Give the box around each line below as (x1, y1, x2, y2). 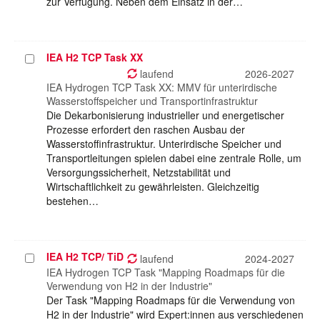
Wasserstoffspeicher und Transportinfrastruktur (46, 94, 258, 109)
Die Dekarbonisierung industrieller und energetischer (46, 108, 284, 123)
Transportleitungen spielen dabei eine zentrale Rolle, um (46, 151, 301, 166)
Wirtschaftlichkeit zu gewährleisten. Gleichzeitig (46, 179, 259, 194)
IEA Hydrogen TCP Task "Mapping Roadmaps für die (46, 265, 285, 280)
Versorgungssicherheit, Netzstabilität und (46, 165, 231, 180)
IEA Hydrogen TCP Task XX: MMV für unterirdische (46, 80, 277, 95)
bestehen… (46, 194, 99, 209)
